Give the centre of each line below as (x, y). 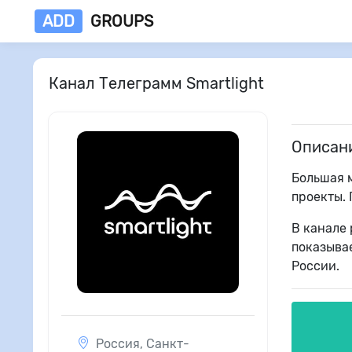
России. (315, 266)
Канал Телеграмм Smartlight (156, 83)
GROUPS (122, 21)
